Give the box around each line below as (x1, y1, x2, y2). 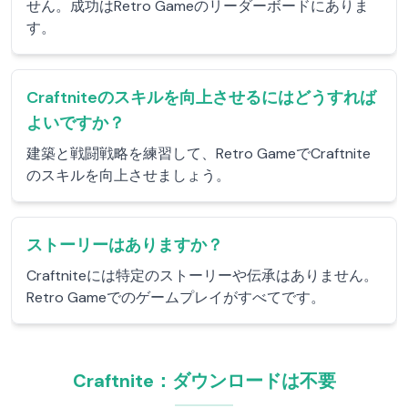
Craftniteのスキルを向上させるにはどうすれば (26, 87, 376, 108)
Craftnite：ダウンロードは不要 (72, 369, 336, 393)
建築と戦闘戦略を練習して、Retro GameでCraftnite (26, 144, 371, 163)
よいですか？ (26, 112, 125, 134)
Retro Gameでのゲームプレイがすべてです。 (26, 288, 325, 307)
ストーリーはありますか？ (26, 234, 223, 256)
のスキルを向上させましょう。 (26, 166, 230, 185)
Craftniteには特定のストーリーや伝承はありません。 (26, 266, 378, 285)
